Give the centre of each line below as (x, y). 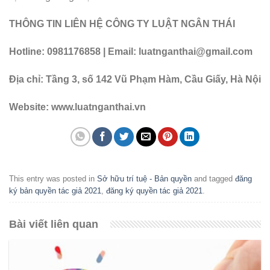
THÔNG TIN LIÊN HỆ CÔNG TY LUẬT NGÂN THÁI (123, 24)
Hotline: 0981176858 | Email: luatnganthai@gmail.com (131, 52)
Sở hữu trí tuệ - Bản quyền (144, 179)
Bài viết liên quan (54, 224)
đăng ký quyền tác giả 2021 (154, 191)
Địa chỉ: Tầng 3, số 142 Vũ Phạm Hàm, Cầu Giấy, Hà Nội (135, 79)
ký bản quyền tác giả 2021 (55, 191)
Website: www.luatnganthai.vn (77, 107)
